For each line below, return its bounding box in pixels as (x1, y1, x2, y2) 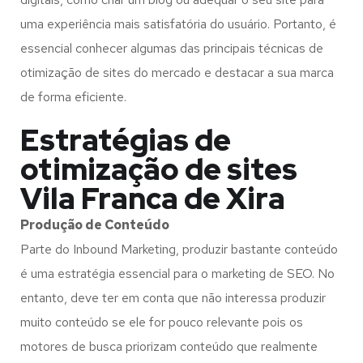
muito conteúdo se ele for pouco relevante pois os (20, 314, 303, 331)
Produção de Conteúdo (20, 216, 169, 233)
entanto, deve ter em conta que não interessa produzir (20, 289, 326, 306)
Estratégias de (20, 121, 231, 160)
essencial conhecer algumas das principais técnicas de (20, 40, 323, 57)
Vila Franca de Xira (20, 179, 285, 218)
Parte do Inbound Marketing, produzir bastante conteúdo (20, 241, 338, 258)
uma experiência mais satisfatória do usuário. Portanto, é (20, 15, 336, 32)
